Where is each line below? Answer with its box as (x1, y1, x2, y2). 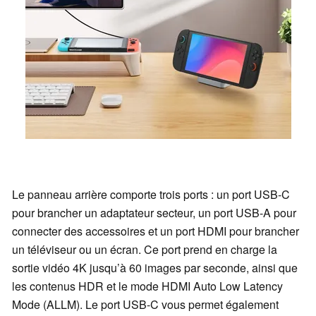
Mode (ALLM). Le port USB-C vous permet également (12, 296, 279, 313)
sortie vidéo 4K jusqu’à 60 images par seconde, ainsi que (12, 260, 298, 276)
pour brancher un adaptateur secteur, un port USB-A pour (12, 205, 296, 221)
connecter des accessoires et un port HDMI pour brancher (12, 223, 299, 240)
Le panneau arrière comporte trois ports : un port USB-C (12, 186, 290, 203)
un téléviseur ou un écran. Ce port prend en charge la (12, 241, 277, 258)
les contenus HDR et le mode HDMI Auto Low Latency (12, 278, 283, 295)
